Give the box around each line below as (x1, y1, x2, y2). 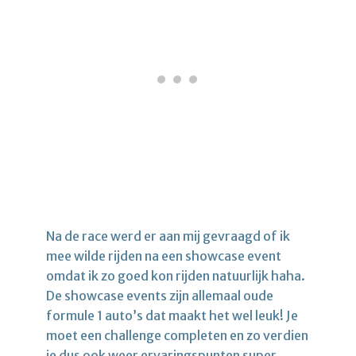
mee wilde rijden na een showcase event (46, 247, 281, 264)
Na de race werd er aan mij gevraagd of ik (46, 227, 290, 244)
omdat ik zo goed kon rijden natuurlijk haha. (46, 267, 305, 284)
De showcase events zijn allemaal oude (46, 287, 273, 304)
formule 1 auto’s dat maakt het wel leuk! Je (46, 307, 298, 323)
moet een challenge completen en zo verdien (46, 327, 308, 343)
